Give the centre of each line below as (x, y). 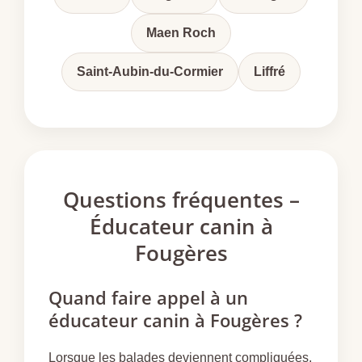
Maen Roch (181, 32)
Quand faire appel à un (148, 297)
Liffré (269, 71)
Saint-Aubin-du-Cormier (150, 71)
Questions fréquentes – (181, 199)
